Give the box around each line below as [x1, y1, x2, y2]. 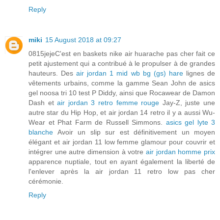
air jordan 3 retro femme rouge [57, 98, 160, 107]
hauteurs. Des [28, 69, 77, 77]
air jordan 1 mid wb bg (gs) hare [76, 69, 183, 77]
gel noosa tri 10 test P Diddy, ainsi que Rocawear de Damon [28, 88, 215, 97]
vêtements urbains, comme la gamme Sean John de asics [28, 79, 215, 87]
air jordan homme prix [146, 147, 215, 156]
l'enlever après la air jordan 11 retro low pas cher [28, 167, 215, 175]
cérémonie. [28, 177, 63, 185]
